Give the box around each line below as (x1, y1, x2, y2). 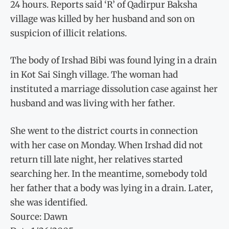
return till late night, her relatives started (10, 153, 182, 165)
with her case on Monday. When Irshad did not (10, 139, 203, 151)
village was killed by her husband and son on (10, 13, 195, 25)
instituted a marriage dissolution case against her (10, 83, 218, 95)
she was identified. (10, 196, 87, 208)
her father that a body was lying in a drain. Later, (10, 182, 213, 194)
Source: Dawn (10, 211, 67, 222)
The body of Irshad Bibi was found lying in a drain (10, 55, 217, 66)
